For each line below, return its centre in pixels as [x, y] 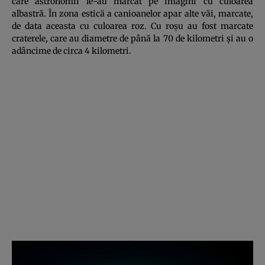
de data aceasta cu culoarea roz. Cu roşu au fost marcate [132, 26]
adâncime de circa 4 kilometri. [72, 51]
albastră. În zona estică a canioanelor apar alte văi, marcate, [132, 13]
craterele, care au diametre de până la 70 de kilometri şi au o [132, 38]
